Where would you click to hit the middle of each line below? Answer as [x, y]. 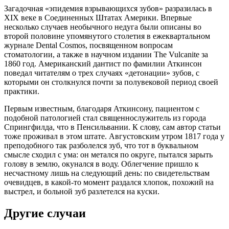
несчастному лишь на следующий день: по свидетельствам [107, 173]
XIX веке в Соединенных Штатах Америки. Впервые [98, 18]
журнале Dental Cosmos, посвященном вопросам [88, 45]
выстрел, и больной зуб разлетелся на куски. [82, 192]
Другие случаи [45, 213]
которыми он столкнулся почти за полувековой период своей [111, 82]
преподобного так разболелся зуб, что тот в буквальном [101, 146]
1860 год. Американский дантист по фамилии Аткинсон [103, 64]
